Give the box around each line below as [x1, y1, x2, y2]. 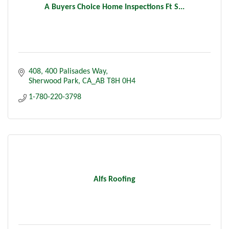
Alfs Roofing [94, 175, 135, 184]
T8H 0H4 [107, 77, 135, 85]
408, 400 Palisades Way [29, 67, 106, 76]
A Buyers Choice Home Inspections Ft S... [44, 3, 185, 11]
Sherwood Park [29, 77, 78, 85]
